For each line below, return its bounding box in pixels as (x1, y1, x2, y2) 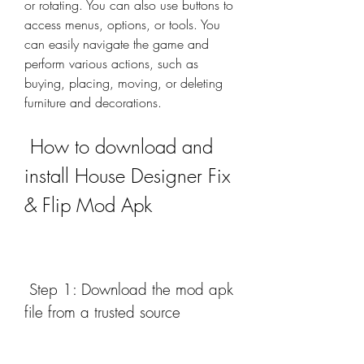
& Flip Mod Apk (24, 192, 152, 218)
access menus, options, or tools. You (24, 15, 220, 33)
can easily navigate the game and (24, 35, 209, 53)
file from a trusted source (24, 301, 180, 323)
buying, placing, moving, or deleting (24, 74, 223, 92)
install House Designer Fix (24, 162, 231, 188)
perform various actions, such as (24, 54, 198, 72)
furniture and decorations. (24, 93, 162, 111)
